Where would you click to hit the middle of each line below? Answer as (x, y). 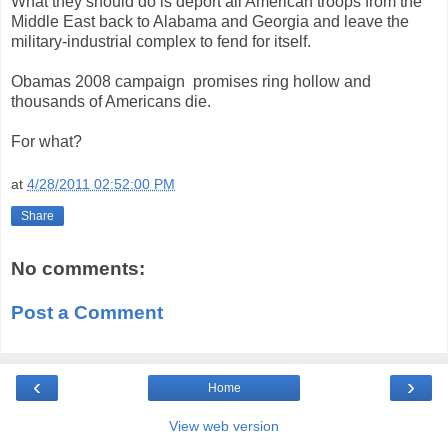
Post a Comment (87, 312)
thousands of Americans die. (111, 101)
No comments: (78, 269)
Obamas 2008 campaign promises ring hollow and (191, 81)
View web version (224, 426)
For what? (54, 141)
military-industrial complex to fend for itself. (163, 41)
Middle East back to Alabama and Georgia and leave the (210, 21)
